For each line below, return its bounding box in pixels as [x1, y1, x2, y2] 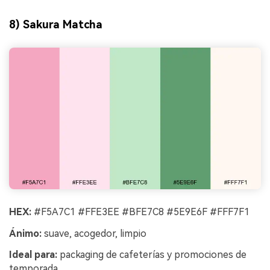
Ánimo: [9, 227, 42, 239]
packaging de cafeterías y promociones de [57, 249, 246, 261]
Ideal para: [9, 249, 57, 261]
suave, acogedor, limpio [42, 227, 146, 239]
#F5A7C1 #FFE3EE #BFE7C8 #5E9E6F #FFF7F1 [31, 206, 250, 218]
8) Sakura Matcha [9, 18, 102, 31]
